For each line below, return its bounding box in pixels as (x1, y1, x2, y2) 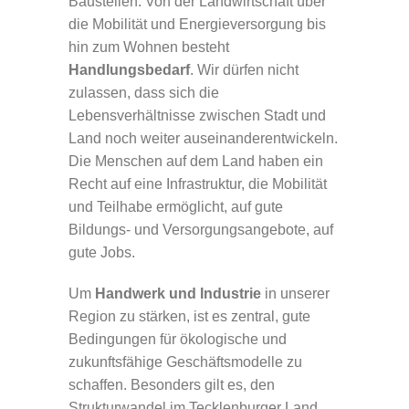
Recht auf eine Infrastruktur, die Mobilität (68, 175, 327, 192)
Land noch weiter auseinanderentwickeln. (68, 130, 338, 146)
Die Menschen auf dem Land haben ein (68, 152, 323, 169)
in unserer (261, 286, 330, 302)
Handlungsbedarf (68, 61, 190, 78)
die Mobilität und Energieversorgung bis (68, 16, 326, 32)
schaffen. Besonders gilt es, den (68, 377, 275, 393)
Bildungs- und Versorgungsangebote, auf (68, 221, 333, 237)
